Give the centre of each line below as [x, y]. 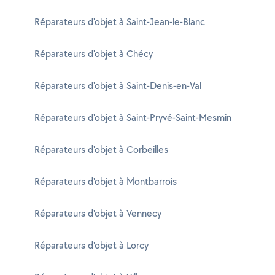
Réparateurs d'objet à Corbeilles [101, 149]
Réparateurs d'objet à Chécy [94, 54]
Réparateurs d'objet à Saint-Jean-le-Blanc [120, 22]
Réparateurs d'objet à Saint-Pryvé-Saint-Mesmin [133, 118]
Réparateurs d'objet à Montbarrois [106, 181]
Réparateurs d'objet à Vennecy [98, 213]
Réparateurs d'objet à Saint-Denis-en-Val [118, 86]
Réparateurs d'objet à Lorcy [91, 245]
